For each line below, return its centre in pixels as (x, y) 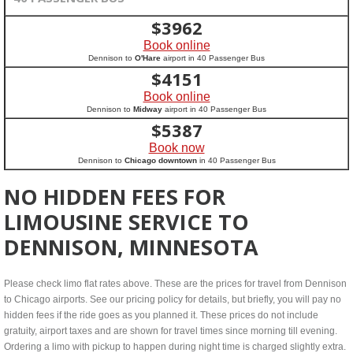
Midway (148, 109)
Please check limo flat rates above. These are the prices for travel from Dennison (175, 284)
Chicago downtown (160, 160)
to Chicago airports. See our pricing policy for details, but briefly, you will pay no (173, 299)
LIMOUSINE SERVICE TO (126, 222)
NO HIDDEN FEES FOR (115, 197)
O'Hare (148, 58)
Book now (176, 148)
